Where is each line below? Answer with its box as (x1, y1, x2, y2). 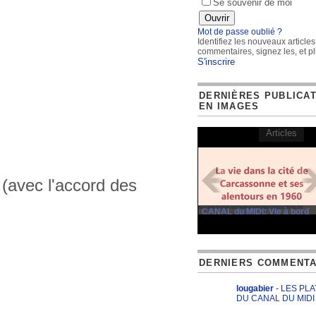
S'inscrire (197, 56, 235, 67)
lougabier (236, 284, 274, 293)
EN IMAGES (199, 101, 260, 111)
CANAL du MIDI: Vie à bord (202, 207, 309, 217)
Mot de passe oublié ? (197, 27, 282, 37)
